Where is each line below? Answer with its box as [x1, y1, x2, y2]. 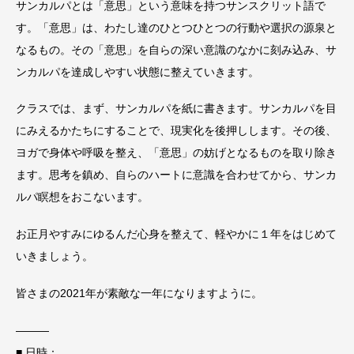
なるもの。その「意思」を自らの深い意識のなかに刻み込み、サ [16, 43, 337, 56]
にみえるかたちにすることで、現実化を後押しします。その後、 [16, 124, 337, 137]
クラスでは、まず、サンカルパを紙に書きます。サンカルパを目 [16, 102, 337, 115]
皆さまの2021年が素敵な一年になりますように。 [16, 286, 262, 299]
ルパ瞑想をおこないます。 [16, 190, 149, 204]
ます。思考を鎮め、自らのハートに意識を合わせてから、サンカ [16, 168, 337, 182]
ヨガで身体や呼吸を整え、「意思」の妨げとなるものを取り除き [16, 146, 337, 160]
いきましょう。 [16, 250, 93, 263]
